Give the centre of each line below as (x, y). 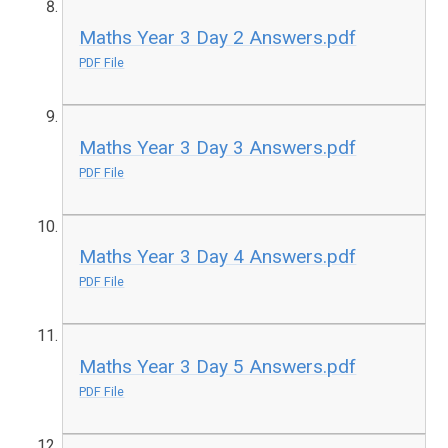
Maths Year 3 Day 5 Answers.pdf (218, 367)
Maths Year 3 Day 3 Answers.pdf (218, 147)
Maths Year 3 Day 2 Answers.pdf (218, 38)
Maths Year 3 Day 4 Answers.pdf (218, 257)
